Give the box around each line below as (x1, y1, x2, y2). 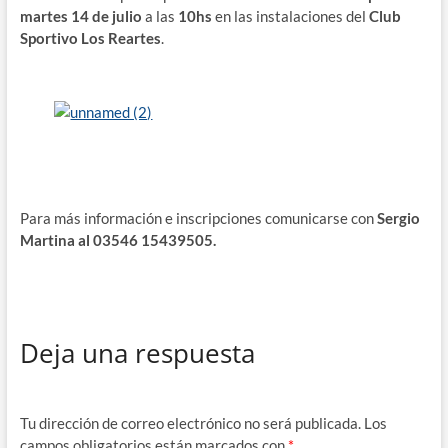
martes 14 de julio (19, 6, 145, 25)
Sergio (376, 208, 420, 227)
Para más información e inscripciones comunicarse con (19, 208, 377, 227)
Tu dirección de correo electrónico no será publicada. (19, 413, 361, 432)
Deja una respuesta (19, 335, 255, 372)
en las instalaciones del (211, 6, 369, 25)
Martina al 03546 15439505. (19, 230, 216, 249)
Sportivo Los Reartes (19, 28, 161, 47)
